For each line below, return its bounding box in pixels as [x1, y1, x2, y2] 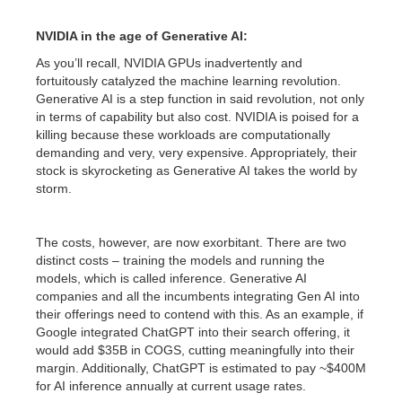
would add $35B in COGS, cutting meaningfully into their [36, 343, 354, 357]
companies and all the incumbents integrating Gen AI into [36, 289, 360, 303]
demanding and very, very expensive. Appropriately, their [36, 145, 357, 160]
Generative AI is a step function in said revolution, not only [36, 92, 364, 106]
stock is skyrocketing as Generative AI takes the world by [36, 163, 357, 178]
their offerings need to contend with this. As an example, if [36, 307, 363, 321]
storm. [36, 181, 72, 196]
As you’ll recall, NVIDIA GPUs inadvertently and [36, 56, 302, 70]
